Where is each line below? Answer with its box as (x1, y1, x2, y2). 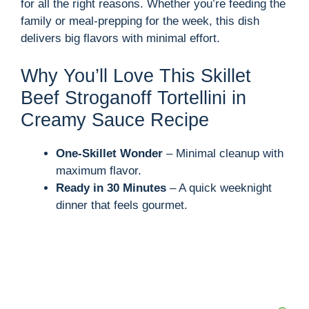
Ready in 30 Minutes (56, 181, 166, 195)
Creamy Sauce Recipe (21, 109, 209, 130)
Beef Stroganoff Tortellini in (21, 87, 246, 108)
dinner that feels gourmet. (56, 198, 188, 212)
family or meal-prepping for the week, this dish (21, 14, 259, 28)
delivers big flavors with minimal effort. (21, 32, 220, 45)
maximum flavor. (56, 163, 141, 177)
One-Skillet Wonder (56, 146, 163, 160)
